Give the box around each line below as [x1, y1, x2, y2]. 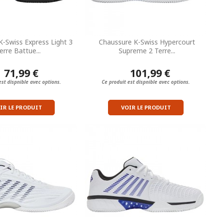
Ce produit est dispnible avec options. [102, 78, 190, 85]
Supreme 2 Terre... [118, 46, 175, 55]
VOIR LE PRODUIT [121, 103, 171, 111]
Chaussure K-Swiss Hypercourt [98, 37, 195, 46]
